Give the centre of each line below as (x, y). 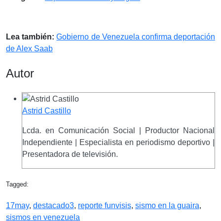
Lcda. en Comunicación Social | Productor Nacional (118, 130)
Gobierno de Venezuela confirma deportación (136, 37)
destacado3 (54, 205)
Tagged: (17, 184)
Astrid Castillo (47, 110)
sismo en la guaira (167, 205)
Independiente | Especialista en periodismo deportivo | (118, 142)
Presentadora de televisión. (70, 154)
